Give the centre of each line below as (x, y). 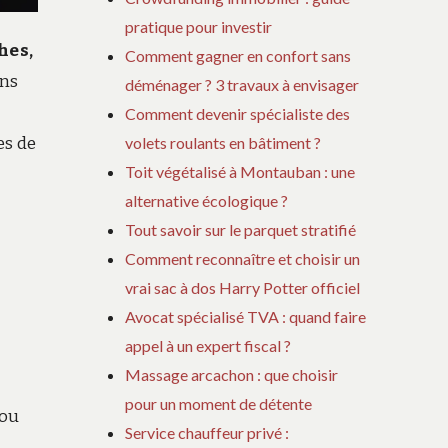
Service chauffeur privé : (207, 433)
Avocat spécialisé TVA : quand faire (246, 317)
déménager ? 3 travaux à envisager (242, 85)
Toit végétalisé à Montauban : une (240, 172)
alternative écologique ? (207, 201)
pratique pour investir (199, 27)
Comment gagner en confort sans (238, 56)
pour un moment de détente (219, 404)
